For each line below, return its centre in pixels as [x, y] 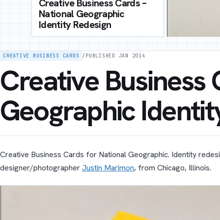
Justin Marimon [108, 168]
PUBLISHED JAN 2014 [115, 56]
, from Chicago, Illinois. [173, 168]
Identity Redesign [75, 25]
